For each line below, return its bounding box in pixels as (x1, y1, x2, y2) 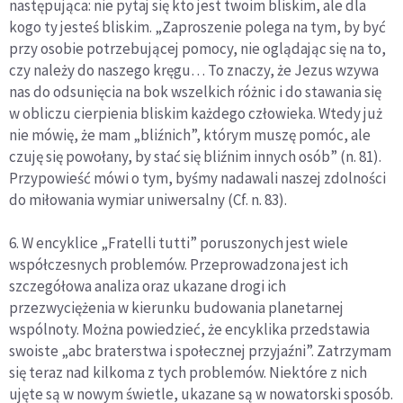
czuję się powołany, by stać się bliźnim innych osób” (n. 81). (9, 147, 381, 167)
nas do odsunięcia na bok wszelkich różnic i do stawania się (9, 82, 381, 103)
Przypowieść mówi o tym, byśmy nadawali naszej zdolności (9, 168, 386, 189)
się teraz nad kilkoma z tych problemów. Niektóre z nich (9, 363, 367, 383)
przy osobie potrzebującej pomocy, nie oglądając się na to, (9, 39, 386, 59)
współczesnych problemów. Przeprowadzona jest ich (9, 255, 348, 275)
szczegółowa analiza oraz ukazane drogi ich (9, 276, 286, 297)
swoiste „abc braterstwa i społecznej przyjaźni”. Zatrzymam (9, 341, 391, 362)
